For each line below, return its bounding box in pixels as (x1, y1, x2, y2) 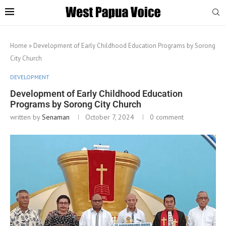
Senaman (42, 112, 70, 122)
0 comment (150, 112, 184, 122)
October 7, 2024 (85, 112, 134, 122)
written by (10, 112, 42, 122)
